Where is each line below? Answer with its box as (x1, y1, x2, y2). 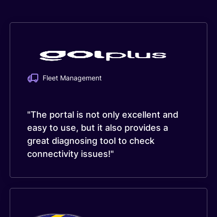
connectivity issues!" (27, 148, 114, 159)
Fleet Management (42, 74, 102, 82)
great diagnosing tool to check (27, 135, 155, 146)
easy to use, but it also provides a (27, 122, 168, 133)
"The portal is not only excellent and (27, 109, 178, 120)
